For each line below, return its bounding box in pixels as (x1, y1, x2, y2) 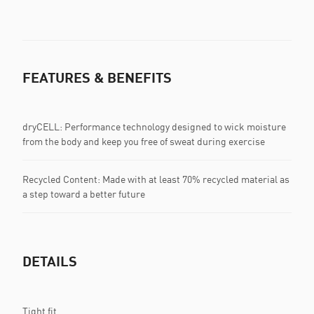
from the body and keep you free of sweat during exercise (22, 135, 265, 147)
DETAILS (22, 252, 77, 269)
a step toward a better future (22, 188, 145, 200)
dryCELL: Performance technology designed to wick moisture (22, 121, 286, 132)
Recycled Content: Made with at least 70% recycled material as (22, 173, 289, 185)
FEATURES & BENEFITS (22, 69, 172, 86)
